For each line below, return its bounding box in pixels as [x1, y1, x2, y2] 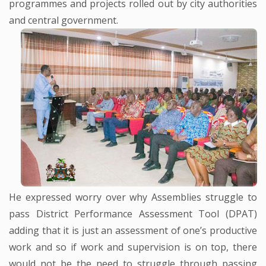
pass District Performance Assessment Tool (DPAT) [9, 207, 257, 220]
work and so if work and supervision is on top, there [9, 240, 257, 254]
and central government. [9, 14, 118, 27]
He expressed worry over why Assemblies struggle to [9, 190, 257, 204]
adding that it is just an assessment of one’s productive [9, 223, 257, 237]
